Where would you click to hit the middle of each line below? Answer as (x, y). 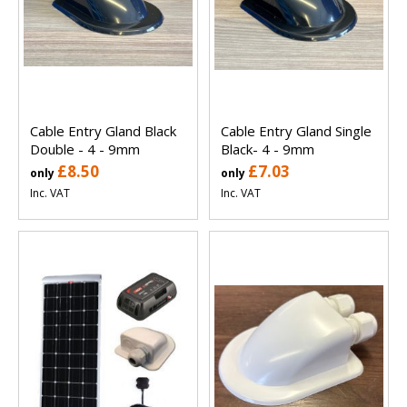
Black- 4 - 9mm (268, 149)
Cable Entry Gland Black (103, 130)
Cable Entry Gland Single (296, 130)
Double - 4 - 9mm (85, 149)
